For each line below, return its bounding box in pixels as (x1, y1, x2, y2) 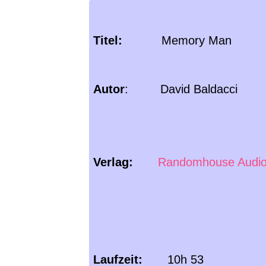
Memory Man (122, 34, 232, 47)
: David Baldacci (125, 83, 237, 96)
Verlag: (93, 156, 137, 169)
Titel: (93, 34, 122, 47)
